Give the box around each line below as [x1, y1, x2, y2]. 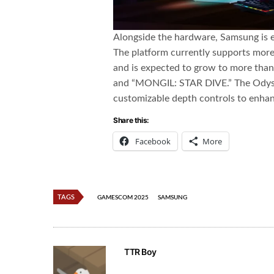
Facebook [135, 135, 171, 147]
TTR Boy [124, 246, 157, 257]
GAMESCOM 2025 [97, 194, 149, 201]
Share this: [113, 115, 150, 125]
